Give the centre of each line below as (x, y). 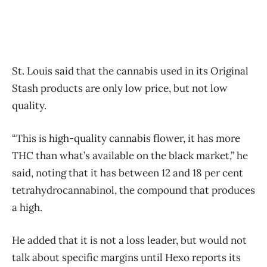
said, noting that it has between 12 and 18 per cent (128, 173)
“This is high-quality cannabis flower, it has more (126, 138)
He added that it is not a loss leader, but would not (129, 240)
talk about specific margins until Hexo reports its (126, 257)
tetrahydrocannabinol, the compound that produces (133, 190)
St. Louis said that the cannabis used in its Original (130, 71)
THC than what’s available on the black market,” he (130, 155)
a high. (27, 207)
